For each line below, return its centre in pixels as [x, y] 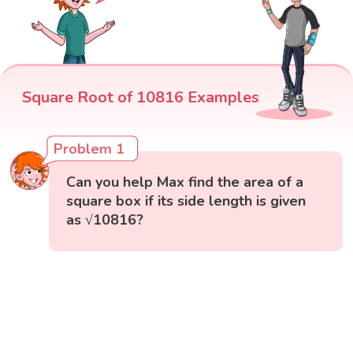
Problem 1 [89, 149]
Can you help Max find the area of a [185, 182]
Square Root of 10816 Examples [141, 98]
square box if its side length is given [186, 201]
